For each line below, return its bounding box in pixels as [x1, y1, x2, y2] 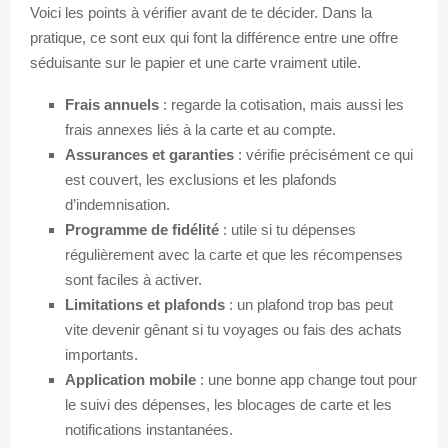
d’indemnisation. [65, 195, 170, 213]
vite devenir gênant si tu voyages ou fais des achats [65, 320, 402, 338]
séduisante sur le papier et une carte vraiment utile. [30, 53, 361, 71]
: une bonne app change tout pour [196, 370, 417, 388]
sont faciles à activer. [65, 270, 202, 288]
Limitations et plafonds [65, 295, 225, 313]
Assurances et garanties [65, 145, 234, 163]
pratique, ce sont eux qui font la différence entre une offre [30, 28, 398, 46]
